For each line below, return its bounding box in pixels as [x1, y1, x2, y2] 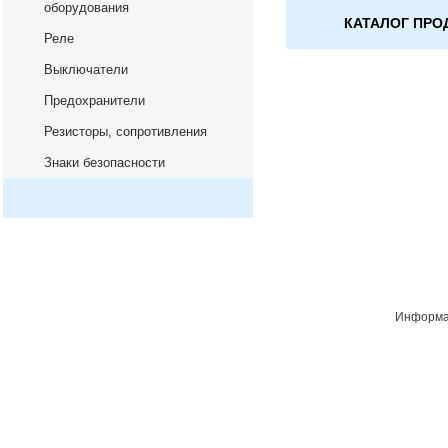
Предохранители [44, 93, 145, 108]
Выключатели [44, 62, 128, 77]
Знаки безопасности [44, 155, 165, 170]
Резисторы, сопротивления [44, 124, 207, 139]
